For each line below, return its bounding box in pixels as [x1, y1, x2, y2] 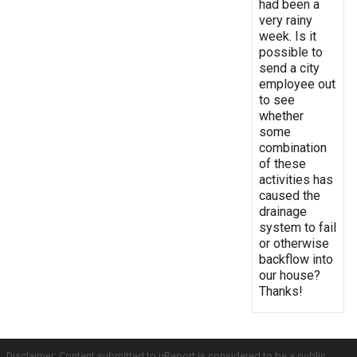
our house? [259, 267, 320, 283]
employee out [259, 76, 335, 92]
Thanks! [259, 283, 303, 299]
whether [259, 108, 304, 124]
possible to [259, 44, 323, 60]
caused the [259, 187, 320, 203]
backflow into [259, 251, 333, 267]
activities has [259, 171, 333, 187]
